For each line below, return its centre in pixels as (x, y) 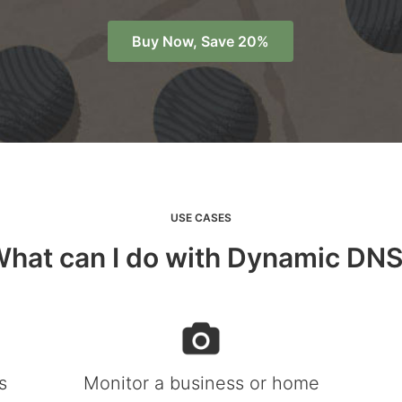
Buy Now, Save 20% (201, 41)
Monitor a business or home (201, 383)
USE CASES (201, 218)
